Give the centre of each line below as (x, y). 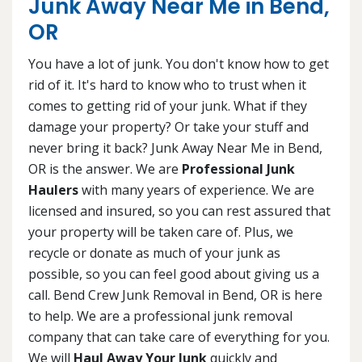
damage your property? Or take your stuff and (168, 127)
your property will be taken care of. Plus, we (161, 232)
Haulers (53, 190)
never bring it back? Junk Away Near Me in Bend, (175, 148)
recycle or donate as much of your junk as (154, 253)
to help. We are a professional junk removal (160, 316)
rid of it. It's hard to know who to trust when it (167, 85)
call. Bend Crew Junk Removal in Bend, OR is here (175, 295)
